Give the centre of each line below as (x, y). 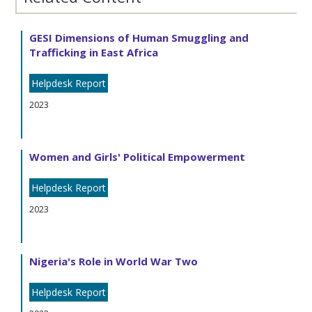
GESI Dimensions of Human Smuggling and (139, 38)
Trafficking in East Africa (94, 53)
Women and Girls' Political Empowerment (138, 157)
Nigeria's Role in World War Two (114, 262)
